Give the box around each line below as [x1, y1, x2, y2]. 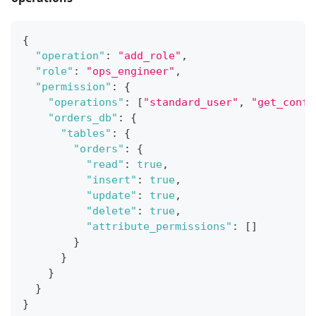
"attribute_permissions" [86, 220, 232, 233]
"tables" [61, 127, 111, 140]
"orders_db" [48, 111, 118, 125]
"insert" [86, 174, 137, 187]
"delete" [86, 205, 137, 218]
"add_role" [118, 49, 181, 63]
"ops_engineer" [86, 65, 175, 78]
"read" [86, 158, 124, 171]
